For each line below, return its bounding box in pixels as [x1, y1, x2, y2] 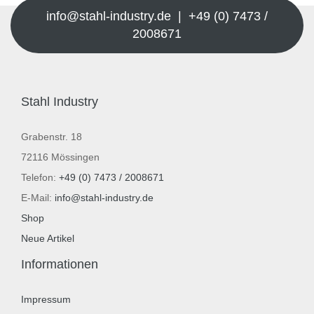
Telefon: [21, 171, 59, 183]
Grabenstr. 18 [21, 130, 82, 142]
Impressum [21, 293, 71, 305]
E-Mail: [21, 191, 55, 203]
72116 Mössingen [21, 151, 100, 163]
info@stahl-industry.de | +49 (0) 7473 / [46, 8, 268, 23]
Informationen [21, 257, 98, 271]
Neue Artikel [21, 232, 74, 244]
